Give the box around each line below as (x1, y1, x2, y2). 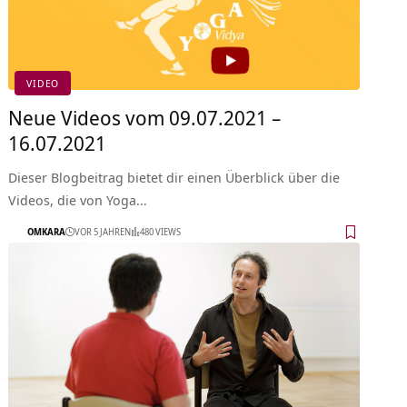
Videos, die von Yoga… (8, 190, 148, 209)
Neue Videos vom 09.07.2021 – (8, 103, 282, 131)
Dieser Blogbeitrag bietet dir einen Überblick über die (8, 167, 341, 186)
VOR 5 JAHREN (74, 225, 132, 239)
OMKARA (27, 225, 66, 239)
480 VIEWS (140, 225, 182, 239)
